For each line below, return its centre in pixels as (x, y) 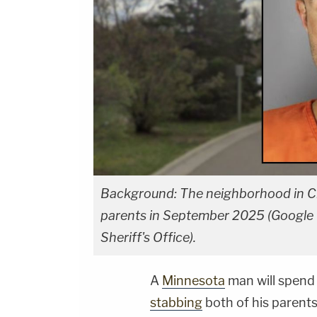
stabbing (176, 303)
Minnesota (194, 281)
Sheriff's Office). (148, 238)
